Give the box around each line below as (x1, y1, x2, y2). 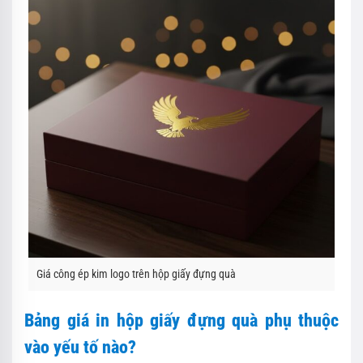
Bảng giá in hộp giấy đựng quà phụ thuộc (24, 310, 339, 331)
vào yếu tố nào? (24, 336, 136, 357)
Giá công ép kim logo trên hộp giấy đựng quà (36, 267, 236, 280)
